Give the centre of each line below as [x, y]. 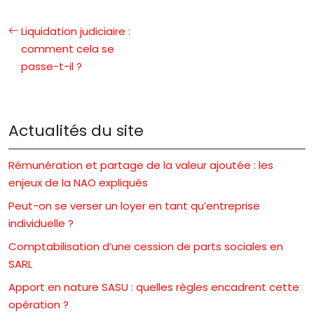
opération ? [39, 304]
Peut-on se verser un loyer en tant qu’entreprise [134, 205]
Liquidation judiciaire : [76, 31]
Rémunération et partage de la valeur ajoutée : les [141, 165]
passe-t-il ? [52, 66]
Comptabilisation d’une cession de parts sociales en [146, 246]
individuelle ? [41, 223]
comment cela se [68, 48]
